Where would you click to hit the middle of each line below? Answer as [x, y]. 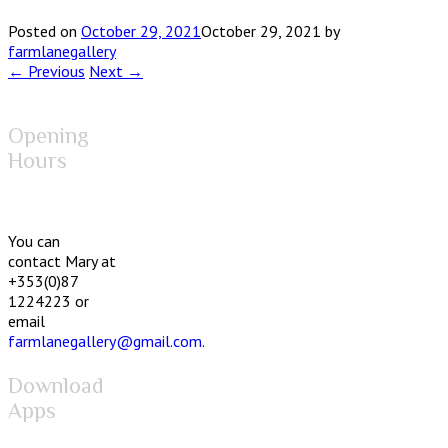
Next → [116, 70]
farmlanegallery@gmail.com [105, 340]
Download [56, 385]
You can [34, 240]
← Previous [46, 70]
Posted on [44, 30]
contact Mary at [62, 260]
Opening [48, 135]
